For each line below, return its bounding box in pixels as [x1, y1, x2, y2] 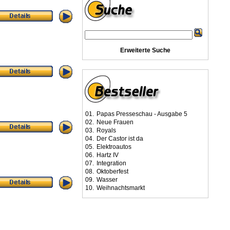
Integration [97, 160, 126, 167]
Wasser [97, 176, 118, 183]
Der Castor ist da [97, 135, 143, 142]
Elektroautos [97, 143, 131, 150]
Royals [97, 127, 116, 134]
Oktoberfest [97, 168, 128, 175]
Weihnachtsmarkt [97, 184, 145, 191]
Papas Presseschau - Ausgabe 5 [97, 110, 187, 118]
